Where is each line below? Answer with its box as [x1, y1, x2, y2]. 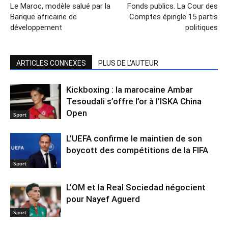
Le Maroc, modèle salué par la [10, 1, 110, 11]
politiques [185, 22, 218, 32]
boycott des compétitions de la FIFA [66, 145, 208, 155]
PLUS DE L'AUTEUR [98, 59, 158, 67]
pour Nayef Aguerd [66, 193, 140, 204]
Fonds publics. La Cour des [127, 1, 218, 11]
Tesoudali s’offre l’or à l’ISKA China [66, 96, 202, 106]
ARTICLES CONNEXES [16, 59, 86, 67]
